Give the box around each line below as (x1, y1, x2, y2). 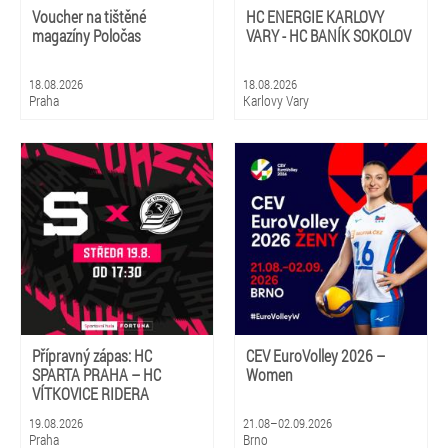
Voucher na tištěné (32, 6, 146, 27)
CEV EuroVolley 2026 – (246, 345, 385, 366)
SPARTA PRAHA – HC (32, 364, 161, 385)
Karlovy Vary (243, 91, 309, 110)
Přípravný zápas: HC (32, 345, 152, 366)
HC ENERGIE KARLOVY (246, 6, 384, 27)
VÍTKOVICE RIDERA (32, 383, 149, 404)
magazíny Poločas (32, 25, 141, 46)
